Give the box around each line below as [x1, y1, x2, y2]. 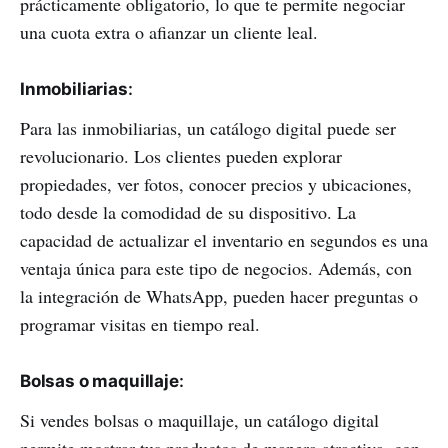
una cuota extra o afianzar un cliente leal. [20, 20, 318, 45]
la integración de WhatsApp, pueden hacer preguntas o [20, 284, 418, 309]
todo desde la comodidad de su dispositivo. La [20, 200, 356, 225]
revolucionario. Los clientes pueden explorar [20, 144, 342, 169]
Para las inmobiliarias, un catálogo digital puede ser [20, 116, 396, 141]
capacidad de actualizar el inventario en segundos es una [20, 228, 428, 253]
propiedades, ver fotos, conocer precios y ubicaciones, [20, 172, 412, 197]
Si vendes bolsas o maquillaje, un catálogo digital [20, 408, 379, 433]
